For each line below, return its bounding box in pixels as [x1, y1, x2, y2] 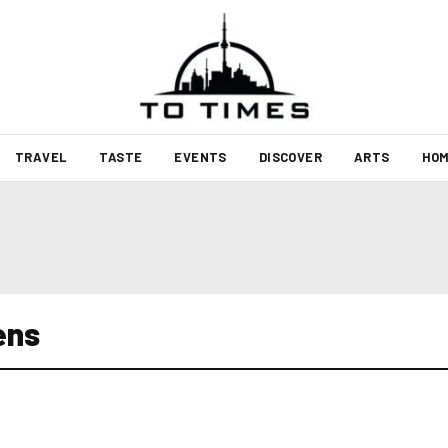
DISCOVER [258, 149, 322, 165]
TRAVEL [14, 149, 68, 165]
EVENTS [174, 149, 227, 165]
